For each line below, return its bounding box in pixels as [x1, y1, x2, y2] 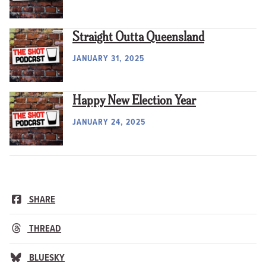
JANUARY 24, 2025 [72, 116, 145, 129]
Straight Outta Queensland [72, 31, 204, 45]
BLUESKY [27, 250, 65, 264]
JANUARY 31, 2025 [72, 52, 144, 65]
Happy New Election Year [72, 95, 196, 108]
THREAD [27, 221, 62, 235]
